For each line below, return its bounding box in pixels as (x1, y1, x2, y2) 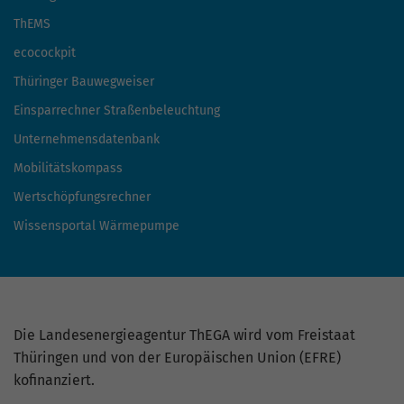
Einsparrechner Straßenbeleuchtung (14, 103, 220, 119)
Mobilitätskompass (14, 161, 123, 177)
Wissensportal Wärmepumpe (14, 218, 179, 234)
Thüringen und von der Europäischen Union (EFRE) (14, 349, 341, 367)
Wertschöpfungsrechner (14, 189, 151, 206)
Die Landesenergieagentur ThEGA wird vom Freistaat (14, 326, 355, 344)
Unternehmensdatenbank (14, 132, 160, 148)
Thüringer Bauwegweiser (14, 74, 154, 90)
